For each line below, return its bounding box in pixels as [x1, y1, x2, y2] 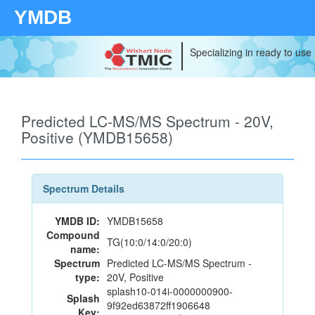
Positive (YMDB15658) [21, 127, 173, 148]
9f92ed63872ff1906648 [107, 298, 210, 312]
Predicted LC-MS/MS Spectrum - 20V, [21, 110, 274, 131]
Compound [46, 228, 100, 242]
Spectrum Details [43, 181, 124, 195]
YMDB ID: [55, 214, 100, 228]
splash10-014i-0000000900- [107, 284, 233, 298]
